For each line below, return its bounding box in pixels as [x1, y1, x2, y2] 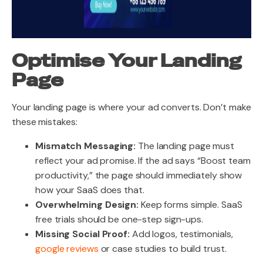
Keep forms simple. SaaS [139, 198, 242, 211]
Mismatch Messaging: [35, 140, 136, 152]
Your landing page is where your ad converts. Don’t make [12, 101, 251, 113]
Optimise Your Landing [12, 50, 242, 72]
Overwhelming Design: [35, 198, 139, 211]
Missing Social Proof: [35, 228, 130, 240]
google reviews [35, 242, 99, 255]
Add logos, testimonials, [131, 228, 233, 240]
